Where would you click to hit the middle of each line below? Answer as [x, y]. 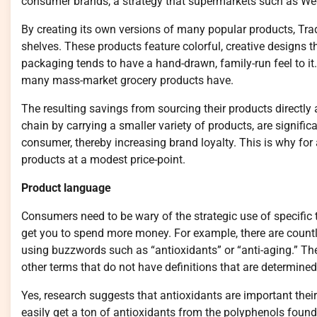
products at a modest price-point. [103, 159]
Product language [66, 188]
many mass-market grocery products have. [127, 80]
